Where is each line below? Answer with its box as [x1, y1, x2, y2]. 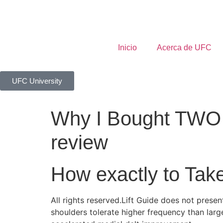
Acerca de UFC [156, 43, 212, 52]
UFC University [12, 77, 62, 85]
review [51, 131, 108, 153]
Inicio [117, 43, 137, 52]
